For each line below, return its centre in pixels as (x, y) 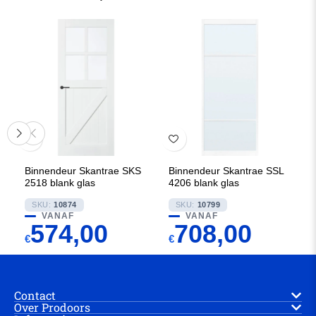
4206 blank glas (203, 183)
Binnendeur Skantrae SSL (226, 171)
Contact (35, 295)
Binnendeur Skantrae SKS (83, 171)
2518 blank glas (60, 183)
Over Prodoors (52, 307)
